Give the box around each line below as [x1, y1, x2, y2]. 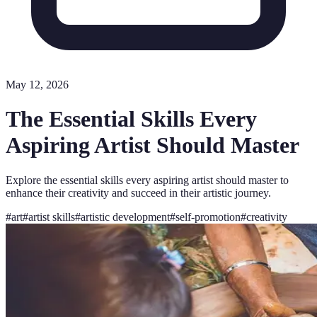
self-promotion [175, 210, 241, 223]
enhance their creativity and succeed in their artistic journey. [6, 186, 271, 199]
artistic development [81, 210, 170, 223]
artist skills [28, 210, 75, 223]
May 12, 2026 [6, 79, 69, 91]
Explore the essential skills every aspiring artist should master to [6, 173, 289, 186]
